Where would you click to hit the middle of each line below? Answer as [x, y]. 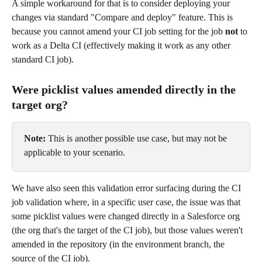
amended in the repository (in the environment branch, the [119, 244]
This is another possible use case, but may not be [137, 138]
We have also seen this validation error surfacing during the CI [127, 188]
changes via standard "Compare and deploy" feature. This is [123, 17]
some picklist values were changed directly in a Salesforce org [127, 216]
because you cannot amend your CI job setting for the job [118, 31]
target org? [40, 104]
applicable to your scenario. [75, 152]
